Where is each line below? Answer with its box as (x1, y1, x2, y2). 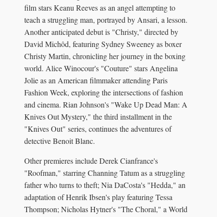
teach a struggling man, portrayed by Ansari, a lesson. (24, 14, 187, 25)
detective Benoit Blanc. (24, 135, 95, 146)
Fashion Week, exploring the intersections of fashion (24, 87, 183, 97)
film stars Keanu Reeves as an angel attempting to (24, 2, 175, 13)
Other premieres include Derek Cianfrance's (24, 155, 158, 166)
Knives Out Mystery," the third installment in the (24, 111, 172, 122)
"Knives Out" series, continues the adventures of (24, 123, 171, 134)
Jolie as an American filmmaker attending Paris (24, 75, 168, 85)
